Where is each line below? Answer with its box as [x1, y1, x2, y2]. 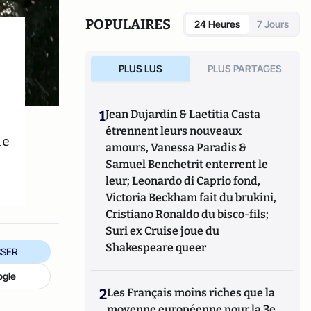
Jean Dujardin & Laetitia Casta [106, 108, 261, 121]
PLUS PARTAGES [208, 62, 283, 74]
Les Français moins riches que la [107, 286, 276, 299]
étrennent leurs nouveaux [106, 124, 242, 137]
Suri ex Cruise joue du [106, 224, 220, 237]
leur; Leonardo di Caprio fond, [106, 174, 261, 187]
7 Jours [257, 18, 289, 30]
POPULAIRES [85, 16, 171, 33]
